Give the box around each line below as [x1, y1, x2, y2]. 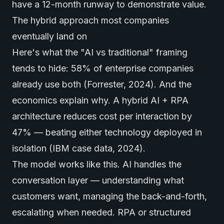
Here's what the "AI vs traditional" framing [12, 47, 187, 57]
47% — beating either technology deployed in [12, 127, 202, 137]
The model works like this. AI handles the [12, 159, 181, 169]
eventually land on [12, 31, 87, 41]
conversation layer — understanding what [12, 175, 184, 185]
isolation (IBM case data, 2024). [12, 143, 145, 153]
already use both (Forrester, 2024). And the [12, 79, 191, 89]
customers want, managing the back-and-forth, [12, 191, 207, 201]
